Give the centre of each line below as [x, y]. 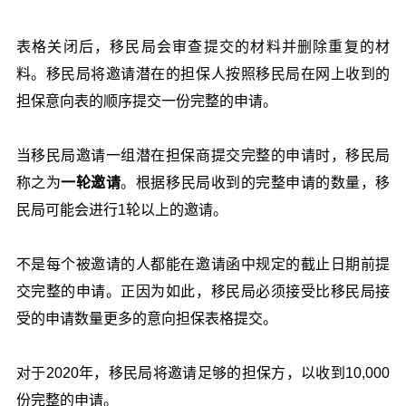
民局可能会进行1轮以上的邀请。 [121, 209]
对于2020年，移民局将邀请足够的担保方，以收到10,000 [203, 372]
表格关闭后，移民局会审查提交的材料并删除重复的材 [203, 46]
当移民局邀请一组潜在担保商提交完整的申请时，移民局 [203, 155]
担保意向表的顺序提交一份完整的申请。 [146, 101]
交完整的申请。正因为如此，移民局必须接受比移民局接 [203, 291]
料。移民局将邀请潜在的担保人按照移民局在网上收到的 [203, 73]
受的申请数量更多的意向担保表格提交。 [146, 318]
